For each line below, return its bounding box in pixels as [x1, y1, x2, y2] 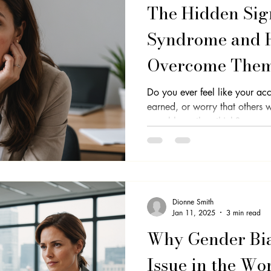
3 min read [226, 207, 261, 218]
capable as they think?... [147, 115, 249, 128]
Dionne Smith [172, 196, 214, 207]
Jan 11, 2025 [172, 207, 215, 218]
